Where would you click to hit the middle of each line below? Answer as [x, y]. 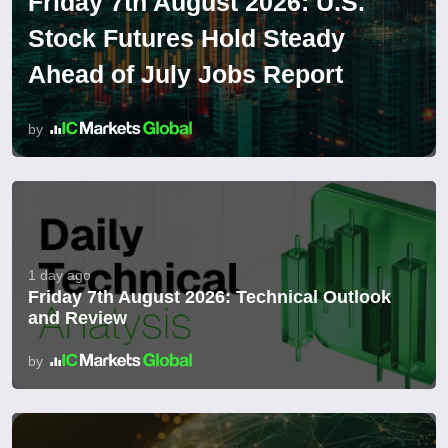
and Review [77, 317]
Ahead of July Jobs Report [185, 73]
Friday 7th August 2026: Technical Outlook [209, 296]
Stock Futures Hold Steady [186, 37]
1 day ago [59, 274]
